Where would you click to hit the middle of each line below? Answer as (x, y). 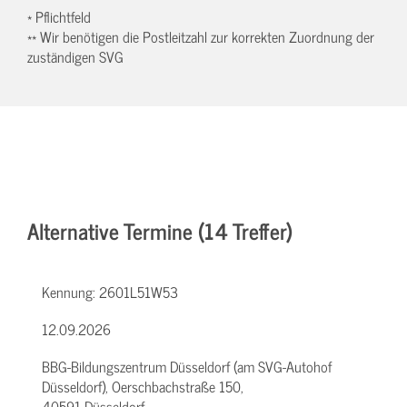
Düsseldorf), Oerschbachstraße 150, (143, 386)
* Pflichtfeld (59, 16)
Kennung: (70, 291)
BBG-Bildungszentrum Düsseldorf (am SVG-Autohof (187, 366)
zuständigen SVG (75, 56)
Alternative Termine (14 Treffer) (160, 230)
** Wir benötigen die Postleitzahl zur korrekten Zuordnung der (201, 36)
